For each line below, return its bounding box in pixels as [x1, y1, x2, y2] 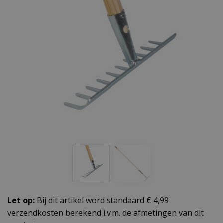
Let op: [7, 195, 35, 206]
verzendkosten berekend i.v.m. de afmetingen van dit [7, 207, 204, 218]
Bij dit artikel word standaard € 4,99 [35, 195, 169, 206]
